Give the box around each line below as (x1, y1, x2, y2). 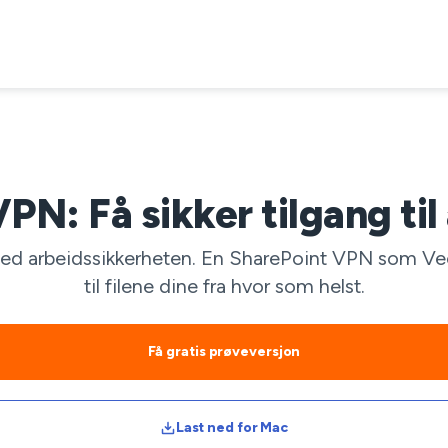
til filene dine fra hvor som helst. (83, 274, 365, 298)
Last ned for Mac (175, 419, 289, 436)
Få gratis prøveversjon (147, 343, 301, 360)
